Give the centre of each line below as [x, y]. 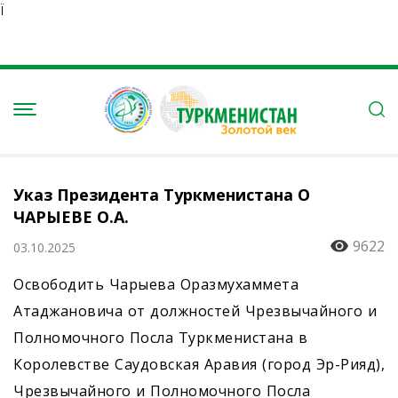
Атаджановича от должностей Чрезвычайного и [195, 311]
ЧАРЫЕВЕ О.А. [71, 217]
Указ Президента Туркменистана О [162, 195]
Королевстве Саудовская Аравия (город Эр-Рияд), [199, 364]
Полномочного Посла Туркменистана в [160, 338]
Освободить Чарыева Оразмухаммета [156, 284]
